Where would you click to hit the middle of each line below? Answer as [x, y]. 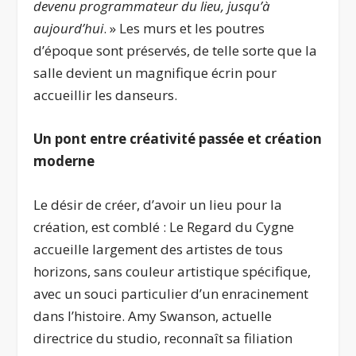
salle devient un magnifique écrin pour [155, 73]
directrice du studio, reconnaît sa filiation [163, 339]
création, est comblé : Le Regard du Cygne [164, 227]
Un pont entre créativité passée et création [178, 139]
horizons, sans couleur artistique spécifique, [172, 272]
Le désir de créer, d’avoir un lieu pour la [158, 205]
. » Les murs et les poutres [184, 29]
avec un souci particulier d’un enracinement [171, 294]
